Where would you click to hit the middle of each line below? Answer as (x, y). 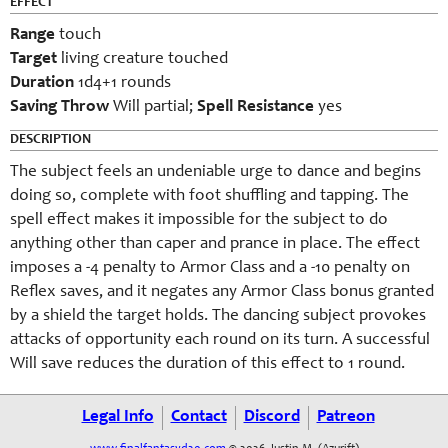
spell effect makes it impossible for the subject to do (199, 220)
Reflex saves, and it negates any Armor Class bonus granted (222, 292)
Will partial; (153, 107)
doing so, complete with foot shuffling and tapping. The (209, 196)
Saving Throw (59, 107)
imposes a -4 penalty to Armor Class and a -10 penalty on (210, 268)
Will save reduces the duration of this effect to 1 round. (207, 364)
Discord (271, 417)
